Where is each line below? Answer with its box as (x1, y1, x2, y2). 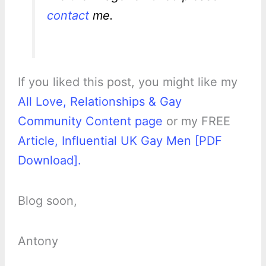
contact (46, 8, 89, 23)
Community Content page (17, 114, 163, 129)
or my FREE (162, 114, 230, 129)
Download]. (17, 153, 81, 168)
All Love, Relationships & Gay (17, 94, 182, 109)
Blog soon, (17, 194, 77, 208)
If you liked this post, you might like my (17, 75, 237, 90)
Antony (17, 234, 58, 249)
